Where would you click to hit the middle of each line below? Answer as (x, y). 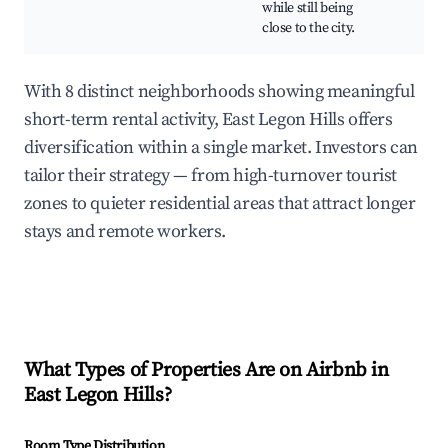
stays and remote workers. (125, 232)
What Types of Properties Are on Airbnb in (206, 371)
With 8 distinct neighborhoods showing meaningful (219, 92)
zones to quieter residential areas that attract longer (220, 204)
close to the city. (308, 28)
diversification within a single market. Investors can (221, 148)
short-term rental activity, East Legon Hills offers (208, 120)
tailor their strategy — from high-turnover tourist (211, 176)
